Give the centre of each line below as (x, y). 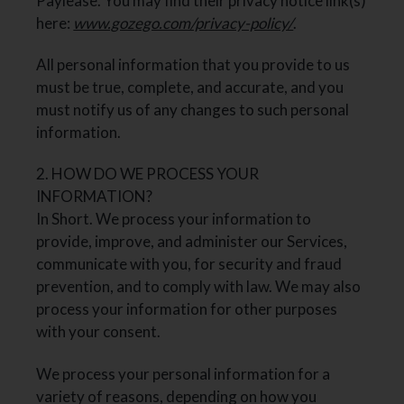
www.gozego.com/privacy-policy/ (184, 23)
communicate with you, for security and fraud (189, 264)
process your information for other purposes (187, 309)
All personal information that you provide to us (193, 65)
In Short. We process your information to (174, 219)
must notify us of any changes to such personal (193, 110)
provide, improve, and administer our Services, (192, 242)
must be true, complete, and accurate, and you (190, 87)
